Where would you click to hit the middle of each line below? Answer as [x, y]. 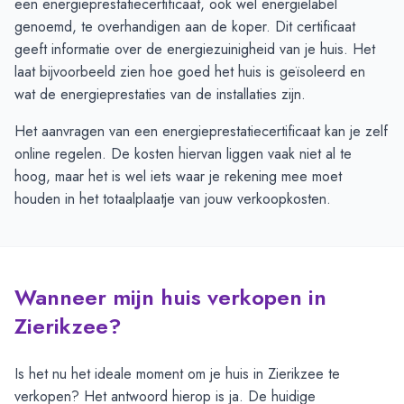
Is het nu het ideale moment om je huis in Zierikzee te [177, 374]
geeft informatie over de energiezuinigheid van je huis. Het [195, 49]
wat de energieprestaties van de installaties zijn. [160, 94]
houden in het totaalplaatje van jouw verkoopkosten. [173, 199]
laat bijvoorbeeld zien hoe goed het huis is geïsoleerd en [190, 72]
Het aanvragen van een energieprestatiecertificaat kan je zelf [201, 131]
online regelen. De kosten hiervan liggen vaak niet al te [183, 154]
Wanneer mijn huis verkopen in [170, 297]
